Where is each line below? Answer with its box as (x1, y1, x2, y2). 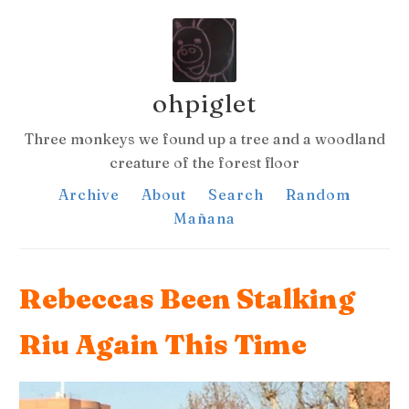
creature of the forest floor (110, 153, 299, 172)
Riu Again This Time (19, 328, 308, 362)
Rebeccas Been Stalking (19, 282, 356, 316)
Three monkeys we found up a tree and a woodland (24, 130, 385, 148)
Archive (58, 185, 120, 204)
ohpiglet (152, 88, 257, 119)
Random (286, 185, 351, 204)
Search (208, 185, 264, 204)
